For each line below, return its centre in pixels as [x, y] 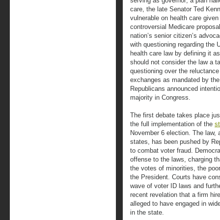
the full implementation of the [172, 124]
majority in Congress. [160, 97]
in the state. [147, 212]
